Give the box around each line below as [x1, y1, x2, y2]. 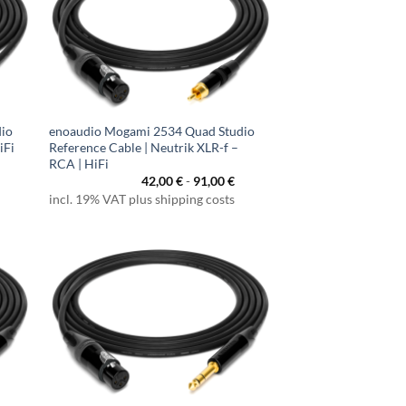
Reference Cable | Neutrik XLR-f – [49, 139, 239, 155]
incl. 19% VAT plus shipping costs [49, 191, 236, 207]
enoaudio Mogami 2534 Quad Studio [49, 122, 256, 139]
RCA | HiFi [49, 155, 110, 171]
